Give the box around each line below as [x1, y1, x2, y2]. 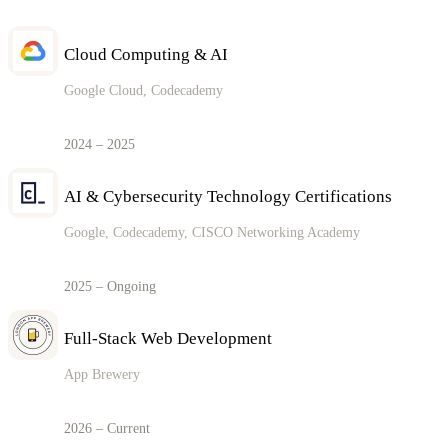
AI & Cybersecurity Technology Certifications [64, 186, 392, 206]
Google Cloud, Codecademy [64, 82, 223, 98]
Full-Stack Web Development [64, 328, 272, 348]
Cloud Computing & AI [64, 44, 228, 64]
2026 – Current [64, 420, 150, 436]
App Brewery [64, 366, 140, 382]
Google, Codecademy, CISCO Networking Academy [64, 224, 360, 240]
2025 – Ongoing [64, 278, 156, 294]
